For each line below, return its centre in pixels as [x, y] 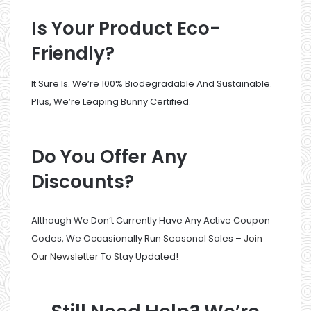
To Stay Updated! [138, 256]
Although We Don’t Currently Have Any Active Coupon [151, 220]
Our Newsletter [65, 256]
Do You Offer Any [109, 157]
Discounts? [83, 182]
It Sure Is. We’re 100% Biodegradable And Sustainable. [152, 83]
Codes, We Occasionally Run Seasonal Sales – [137, 238]
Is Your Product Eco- [126, 28]
